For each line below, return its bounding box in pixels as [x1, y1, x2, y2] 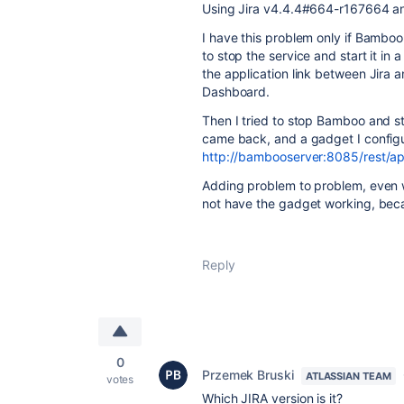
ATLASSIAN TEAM [305, 370, 391, 382]
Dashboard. [202, 84, 271, 99]
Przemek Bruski [202, 367, 294, 382]
